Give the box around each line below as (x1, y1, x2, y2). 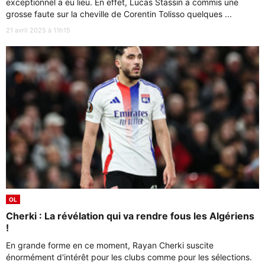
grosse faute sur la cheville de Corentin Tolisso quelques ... (6, 8, 232, 19)
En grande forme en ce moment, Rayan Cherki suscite (6, 240, 214, 250)
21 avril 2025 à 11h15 (6, 25, 70, 34)
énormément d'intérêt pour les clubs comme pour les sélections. (6, 251, 252, 262)
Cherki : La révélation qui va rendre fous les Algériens (6, 209, 254, 222)
